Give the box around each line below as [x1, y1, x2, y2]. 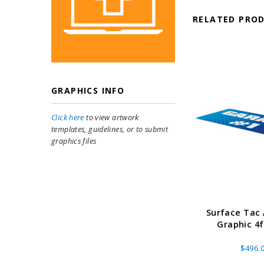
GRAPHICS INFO [51, 85, 125, 96]
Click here [51, 113, 84, 123]
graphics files [51, 136, 97, 146]
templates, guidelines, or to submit [51, 124, 169, 134]
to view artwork [84, 113, 139, 123]
